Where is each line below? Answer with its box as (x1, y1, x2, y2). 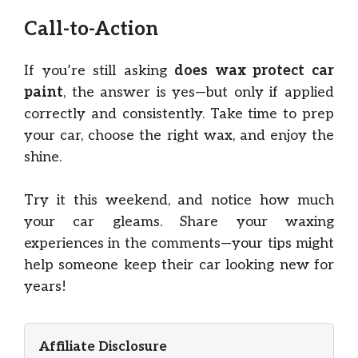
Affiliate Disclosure (39, 339, 167, 355)
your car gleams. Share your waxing (24, 213, 334, 230)
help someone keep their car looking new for (24, 257, 334, 273)
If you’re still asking (24, 62, 175, 79)
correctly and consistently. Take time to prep (24, 105, 334, 122)
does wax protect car (174, 62, 335, 79)
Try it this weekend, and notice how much (24, 192, 334, 209)
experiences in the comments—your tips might (24, 235, 334, 252)
